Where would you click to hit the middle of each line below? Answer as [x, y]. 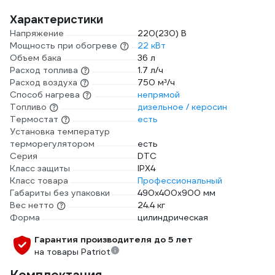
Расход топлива [44, 70]
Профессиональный [180, 180]
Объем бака [36, 58]
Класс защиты [40, 168]
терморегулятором [52, 144]
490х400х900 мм [176, 193]
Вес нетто [32, 205]
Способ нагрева [45, 95]
